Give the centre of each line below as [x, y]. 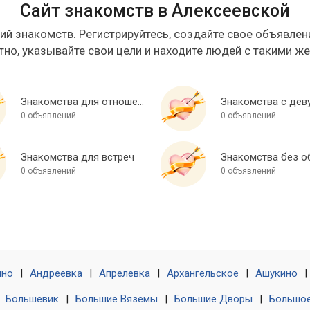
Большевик [32, 299]
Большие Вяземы [117, 299]
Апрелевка [125, 274]
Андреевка [56, 274]
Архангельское [203, 274]
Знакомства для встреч [77, 157]
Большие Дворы [213, 299]
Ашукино [276, 274]
